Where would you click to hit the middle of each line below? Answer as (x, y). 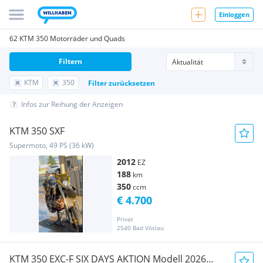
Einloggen (234, 14)
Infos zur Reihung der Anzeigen (72, 104)
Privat (125, 219)
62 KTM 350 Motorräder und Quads (67, 38)
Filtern (70, 61)
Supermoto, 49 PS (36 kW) (52, 145)
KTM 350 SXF (37, 131)
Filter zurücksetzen (122, 83)
